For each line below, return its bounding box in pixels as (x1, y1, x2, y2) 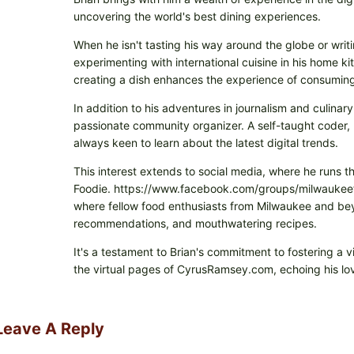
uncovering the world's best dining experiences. (73, 9, 321, 24)
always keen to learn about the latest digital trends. (73, 136, 338, 150)
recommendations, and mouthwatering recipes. (73, 217, 317, 231)
